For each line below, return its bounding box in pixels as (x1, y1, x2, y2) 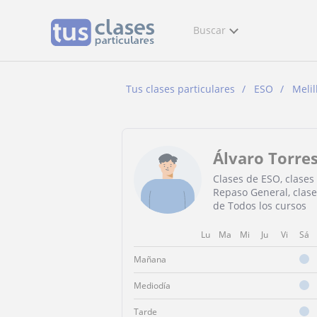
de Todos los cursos (213, 198, 306, 212)
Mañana (134, 253, 166, 265)
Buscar (193, 23, 226, 37)
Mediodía (134, 279, 171, 292)
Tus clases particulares (126, 82, 235, 96)
